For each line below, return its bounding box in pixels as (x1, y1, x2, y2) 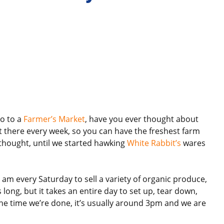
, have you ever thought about (85, 113, 198, 124)
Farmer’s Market (23, 113, 85, 124)
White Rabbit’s (127, 137, 181, 148)
